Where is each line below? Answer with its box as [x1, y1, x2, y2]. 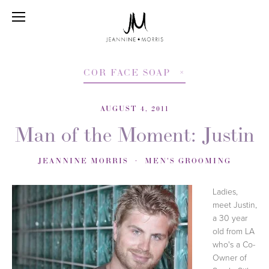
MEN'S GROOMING [145, 156, 231, 165]
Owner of [213, 252, 247, 263]
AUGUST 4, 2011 [100, 104, 169, 113]
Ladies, [213, 186, 238, 197]
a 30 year [213, 212, 247, 223]
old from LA [213, 225, 255, 237]
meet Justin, [213, 199, 257, 210]
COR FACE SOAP [83, 66, 171, 77]
